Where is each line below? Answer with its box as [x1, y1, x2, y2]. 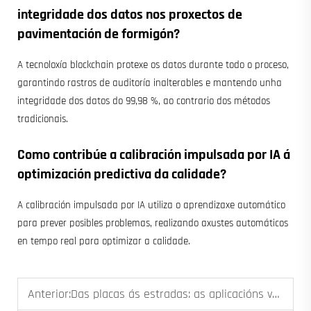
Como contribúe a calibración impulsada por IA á [17, 145, 290, 164]
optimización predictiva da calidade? [17, 165, 226, 183]
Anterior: [28, 285, 71, 302]
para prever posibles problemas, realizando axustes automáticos [17, 216, 288, 230]
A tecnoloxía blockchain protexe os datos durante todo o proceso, [17, 58, 289, 72]
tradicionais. [17, 112, 68, 126]
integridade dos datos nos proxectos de [17, 5, 242, 24]
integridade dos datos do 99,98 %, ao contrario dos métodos [17, 94, 270, 108]
